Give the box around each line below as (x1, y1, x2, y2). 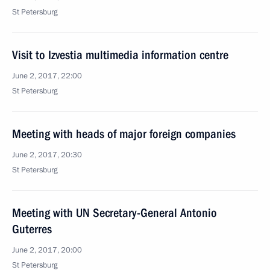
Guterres (12, 222, 52, 236)
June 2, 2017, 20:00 (12, 245, 82, 256)
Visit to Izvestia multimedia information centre (12, 48, 228, 62)
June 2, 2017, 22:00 (12, 71, 82, 81)
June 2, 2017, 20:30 (12, 149, 82, 160)
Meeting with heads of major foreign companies (12, 127, 236, 141)
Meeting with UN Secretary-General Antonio (12, 206, 217, 220)
